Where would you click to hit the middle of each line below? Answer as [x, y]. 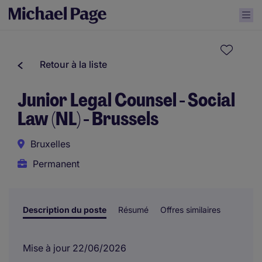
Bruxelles [50, 144]
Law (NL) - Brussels [88, 119]
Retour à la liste [73, 64]
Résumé [133, 210]
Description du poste [65, 210]
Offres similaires [190, 210]
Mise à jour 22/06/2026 [75, 248]
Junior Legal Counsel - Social [126, 100]
